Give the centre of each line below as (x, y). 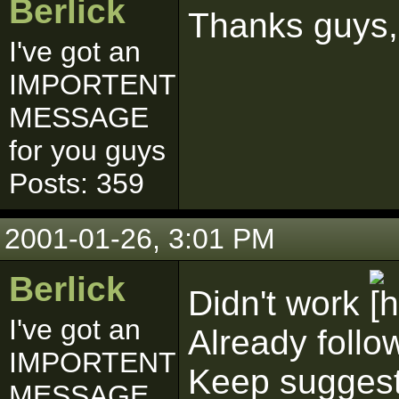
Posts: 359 (77, 183)
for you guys (87, 151)
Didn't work (279, 303)
